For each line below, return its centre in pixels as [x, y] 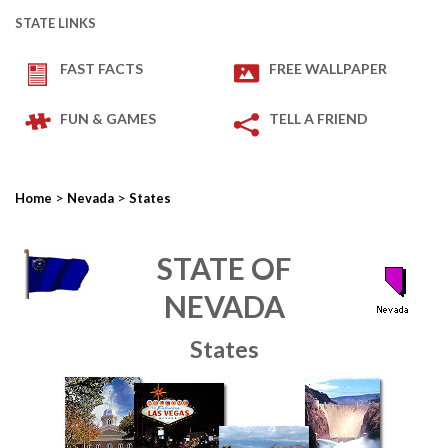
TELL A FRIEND [318, 118]
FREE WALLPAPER [328, 68]
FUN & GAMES [108, 118]
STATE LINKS [55, 23]
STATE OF [224, 268]
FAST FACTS [101, 68]
